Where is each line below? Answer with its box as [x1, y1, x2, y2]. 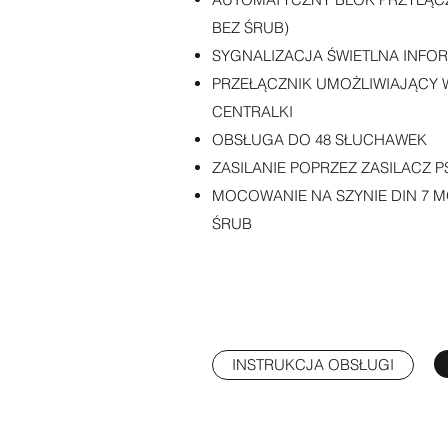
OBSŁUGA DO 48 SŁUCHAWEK [212, 129, 427, 149]
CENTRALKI [212, 101, 293, 121]
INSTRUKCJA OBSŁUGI [232, 354, 394, 374]
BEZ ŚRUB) [212, 17, 289, 37]
